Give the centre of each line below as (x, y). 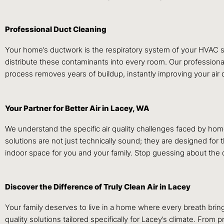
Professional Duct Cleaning (56, 29)
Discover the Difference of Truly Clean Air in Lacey (98, 186)
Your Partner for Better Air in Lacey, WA (77, 108)
